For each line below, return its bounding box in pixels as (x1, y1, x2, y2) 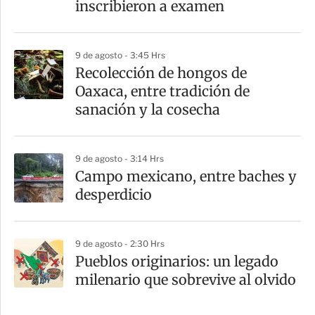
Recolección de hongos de (75, 64, 247, 82)
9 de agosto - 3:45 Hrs (75, 50, 165, 61)
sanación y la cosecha (75, 101, 220, 119)
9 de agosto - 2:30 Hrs (75, 238, 165, 250)
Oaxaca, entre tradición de (75, 82, 250, 101)
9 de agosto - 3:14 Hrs (75, 153, 164, 165)
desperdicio (75, 186, 152, 204)
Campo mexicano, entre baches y (75, 167, 297, 186)
